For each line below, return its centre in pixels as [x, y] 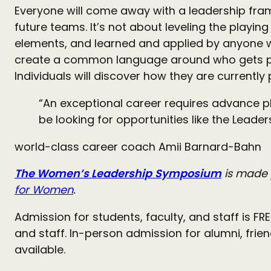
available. [41, 250]
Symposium [188, 174]
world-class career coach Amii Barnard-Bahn [138, 146]
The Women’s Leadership [83, 174]
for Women [44, 190]
